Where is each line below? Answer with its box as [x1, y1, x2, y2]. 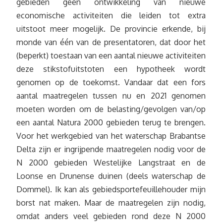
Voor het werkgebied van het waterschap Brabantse [16, 131, 206, 141]
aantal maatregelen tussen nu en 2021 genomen [16, 91, 206, 101]
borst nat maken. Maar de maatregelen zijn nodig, [16, 198, 206, 208]
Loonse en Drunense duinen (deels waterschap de [16, 171, 206, 181]
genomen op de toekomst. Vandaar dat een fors [16, 77, 206, 87]
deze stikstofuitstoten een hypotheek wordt [16, 64, 206, 74]
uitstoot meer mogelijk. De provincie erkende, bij [16, 24, 206, 34]
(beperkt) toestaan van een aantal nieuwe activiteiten [16, 51, 206, 60]
